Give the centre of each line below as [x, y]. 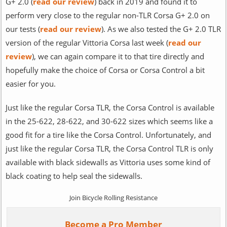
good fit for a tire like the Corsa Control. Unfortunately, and [108, 135]
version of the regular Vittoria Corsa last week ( [87, 42]
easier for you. [30, 83]
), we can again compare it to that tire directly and [118, 56]
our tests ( [23, 29]
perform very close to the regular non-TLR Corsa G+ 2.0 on [107, 15]
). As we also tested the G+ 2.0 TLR [161, 29]
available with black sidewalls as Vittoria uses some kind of [108, 162]
